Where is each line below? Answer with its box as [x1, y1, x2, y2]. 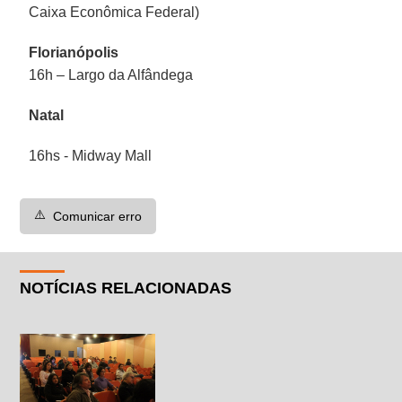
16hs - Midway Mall [29, 147, 153, 163]
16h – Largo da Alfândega [29, 66, 194, 83]
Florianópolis [29, 44, 119, 60]
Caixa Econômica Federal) [29, 4, 200, 20]
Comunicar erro [53, 208, 143, 223]
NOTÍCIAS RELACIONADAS [20, 278, 232, 297]
